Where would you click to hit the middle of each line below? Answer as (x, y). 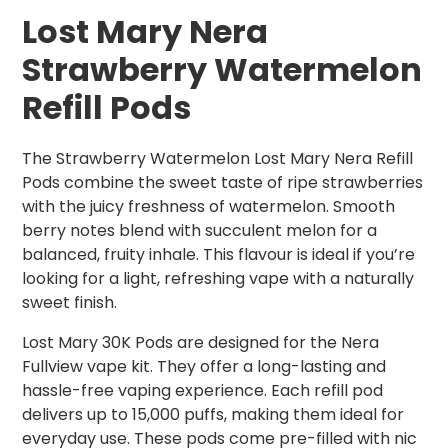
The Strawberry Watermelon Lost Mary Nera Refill (217, 159)
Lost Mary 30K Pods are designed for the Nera (200, 343)
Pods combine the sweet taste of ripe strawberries (222, 183)
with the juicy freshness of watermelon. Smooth (208, 207)
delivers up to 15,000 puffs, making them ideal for (213, 415)
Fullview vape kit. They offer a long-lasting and (204, 367)
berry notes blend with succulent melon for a (199, 231)
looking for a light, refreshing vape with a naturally (218, 279)
